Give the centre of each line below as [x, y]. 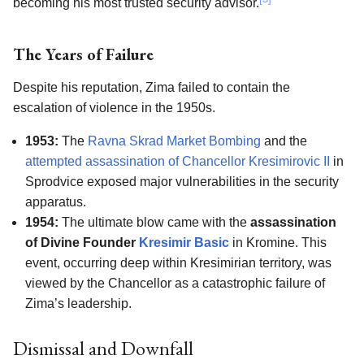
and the [284, 141]
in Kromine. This [278, 243]
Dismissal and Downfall [103, 349]
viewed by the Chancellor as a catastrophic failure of [175, 284]
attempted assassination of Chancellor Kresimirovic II [178, 162]
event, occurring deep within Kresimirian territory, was [178, 263]
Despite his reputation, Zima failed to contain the [152, 88]
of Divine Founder [82, 243]
